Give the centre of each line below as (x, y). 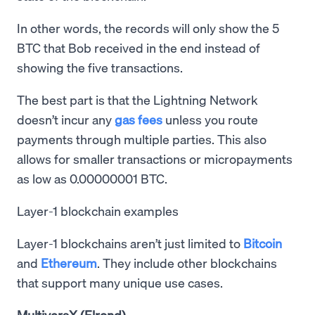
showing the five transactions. (101, 67)
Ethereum (69, 262)
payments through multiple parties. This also (142, 139)
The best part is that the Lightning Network (137, 99)
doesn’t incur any (66, 119)
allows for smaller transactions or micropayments (155, 158)
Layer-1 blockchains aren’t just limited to (130, 243)
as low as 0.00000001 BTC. (92, 178)
